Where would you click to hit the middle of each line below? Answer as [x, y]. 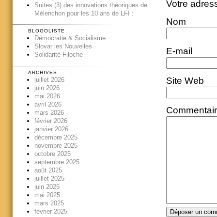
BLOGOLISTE [46, 31]
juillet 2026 [49, 79]
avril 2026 [48, 104]
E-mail [179, 51]
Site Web [185, 80]
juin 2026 [47, 88]
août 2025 [48, 170]
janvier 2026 [51, 129]
